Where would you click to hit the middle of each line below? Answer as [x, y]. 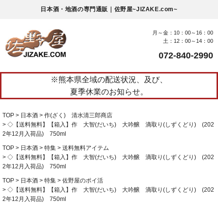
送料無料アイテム [86, 148]
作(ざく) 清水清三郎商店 [78, 115]
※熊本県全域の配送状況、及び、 [109, 80]
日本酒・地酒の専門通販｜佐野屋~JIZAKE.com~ [109, 9]
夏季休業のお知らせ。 [109, 92]
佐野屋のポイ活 [83, 181]
